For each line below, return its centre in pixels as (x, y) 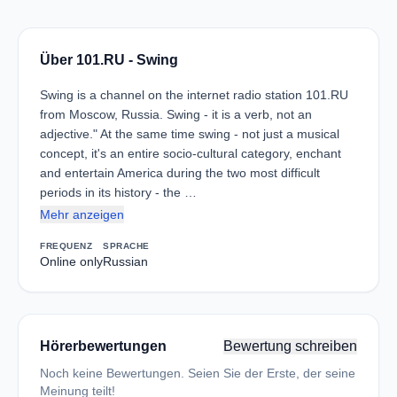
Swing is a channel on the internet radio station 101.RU (194, 95)
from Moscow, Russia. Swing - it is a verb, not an (176, 114)
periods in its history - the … (118, 192)
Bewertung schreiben (290, 346)
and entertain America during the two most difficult (180, 173)
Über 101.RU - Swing (109, 60)
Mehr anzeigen (82, 214)
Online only (71, 261)
